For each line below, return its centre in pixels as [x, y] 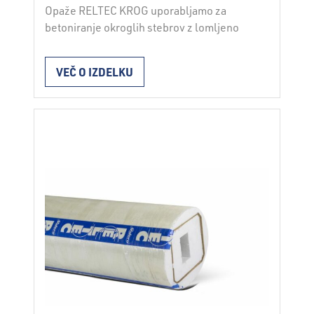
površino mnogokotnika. [105, 45]
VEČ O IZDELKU [95, 71]
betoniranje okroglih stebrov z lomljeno [142, 28]
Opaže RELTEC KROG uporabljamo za [136, 11]
